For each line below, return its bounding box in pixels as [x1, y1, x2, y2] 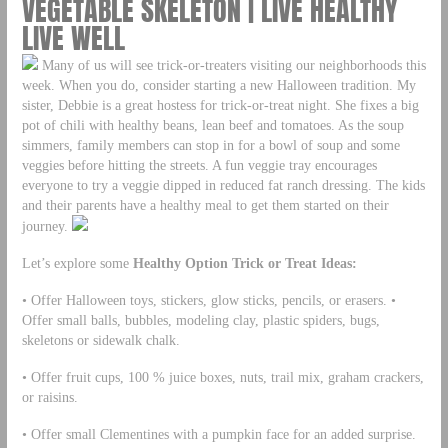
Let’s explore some [21, 254, 133, 271]
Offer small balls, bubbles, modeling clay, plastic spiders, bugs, [21, 311, 380, 328]
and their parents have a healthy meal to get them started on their [21, 197, 389, 213]
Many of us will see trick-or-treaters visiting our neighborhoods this [37, 57, 426, 73]
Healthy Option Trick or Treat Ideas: [132, 254, 357, 271]
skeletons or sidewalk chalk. [21, 331, 180, 348]
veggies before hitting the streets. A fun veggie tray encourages [21, 157, 377, 173]
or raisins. [21, 388, 78, 405]
